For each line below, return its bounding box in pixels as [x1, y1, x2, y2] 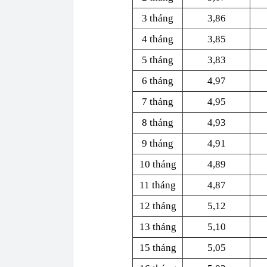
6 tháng [142, 75, 173, 86]
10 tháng [139, 159, 176, 170]
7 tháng [142, 96, 173, 107]
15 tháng [139, 242, 176, 253]
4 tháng [142, 33, 173, 45]
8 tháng [142, 117, 173, 128]
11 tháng [139, 179, 176, 191]
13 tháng [139, 221, 176, 232]
